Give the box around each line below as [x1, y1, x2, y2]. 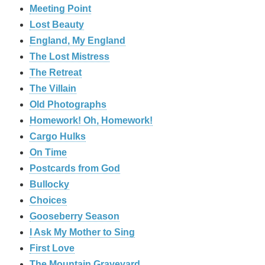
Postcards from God [30, 163, 120, 174]
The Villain [30, 83, 76, 94]
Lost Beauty [30, 20, 84, 30]
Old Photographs [30, 99, 106, 110]
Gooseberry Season [30, 211, 119, 222]
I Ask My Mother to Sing [30, 227, 135, 238]
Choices [30, 195, 67, 206]
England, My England [30, 35, 125, 46]
